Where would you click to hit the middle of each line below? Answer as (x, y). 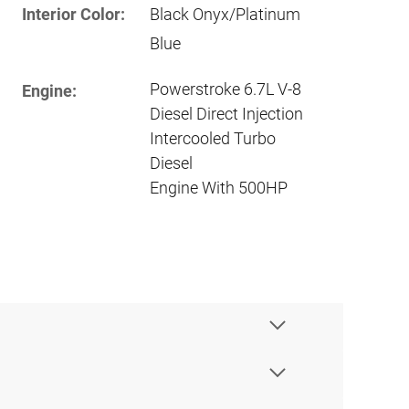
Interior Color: (73, 14)
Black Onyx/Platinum (225, 14)
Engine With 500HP (219, 187)
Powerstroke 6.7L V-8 (225, 89)
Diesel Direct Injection (226, 113)
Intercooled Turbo (213, 138)
